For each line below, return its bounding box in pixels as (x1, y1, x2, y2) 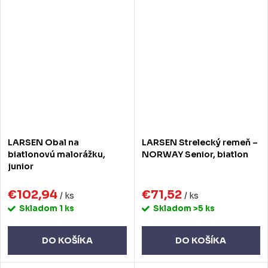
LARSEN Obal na (8, 136, 79, 148)
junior (8, 160, 33, 172)
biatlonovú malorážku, (8, 148, 105, 160)
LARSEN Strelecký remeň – (141, 136, 258, 148)
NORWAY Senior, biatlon (141, 148, 248, 160)
